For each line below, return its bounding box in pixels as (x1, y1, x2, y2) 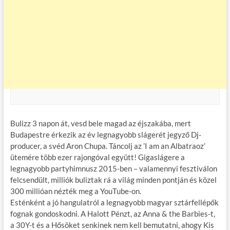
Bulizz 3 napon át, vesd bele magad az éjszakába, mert (10, 118, 191, 128)
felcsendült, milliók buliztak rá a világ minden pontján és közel (10, 175, 217, 184)
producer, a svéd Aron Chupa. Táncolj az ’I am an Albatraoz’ (10, 141, 205, 150)
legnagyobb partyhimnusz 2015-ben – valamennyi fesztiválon (10, 163, 217, 173)
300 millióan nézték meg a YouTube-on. (10, 186, 141, 196)
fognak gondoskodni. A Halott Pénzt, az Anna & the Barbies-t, (10, 208, 215, 218)
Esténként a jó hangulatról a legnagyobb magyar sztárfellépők (10, 197, 219, 207)
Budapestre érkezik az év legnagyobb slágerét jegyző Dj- (10, 129, 201, 139)
